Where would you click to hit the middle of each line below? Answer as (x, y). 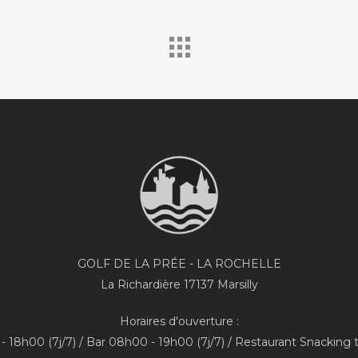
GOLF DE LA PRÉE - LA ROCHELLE (179, 263)
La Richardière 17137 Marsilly (179, 284)
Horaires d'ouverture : (179, 321)
